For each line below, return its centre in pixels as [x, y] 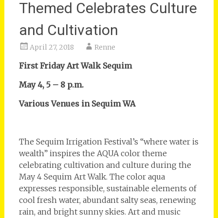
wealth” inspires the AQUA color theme [93, 153]
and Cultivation [68, 30]
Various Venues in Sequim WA [77, 103]
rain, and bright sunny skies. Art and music [100, 211]
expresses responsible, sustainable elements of [108, 188]
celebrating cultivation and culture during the [105, 165]
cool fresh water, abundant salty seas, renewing [107, 200]
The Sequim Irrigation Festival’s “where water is [109, 141]
